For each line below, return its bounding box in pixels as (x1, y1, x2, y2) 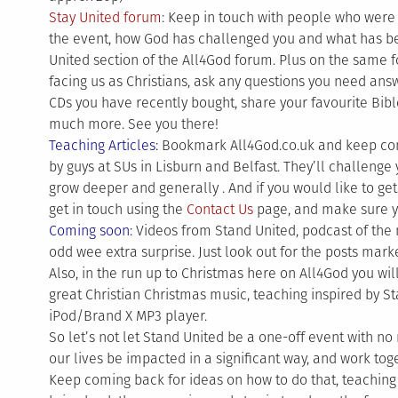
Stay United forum (48, 9, 162, 26)
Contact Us (186, 201, 253, 218)
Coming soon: (48, 222, 132, 239)
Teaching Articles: (48, 137, 158, 154)
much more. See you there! (48, 115, 219, 132)
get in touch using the (48, 201, 187, 218)
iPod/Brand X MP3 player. (48, 307, 207, 324)
